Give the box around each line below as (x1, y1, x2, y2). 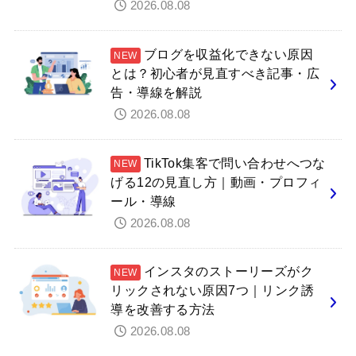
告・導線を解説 (110, 84, 203, 99)
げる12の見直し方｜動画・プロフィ (110, 174, 322, 189)
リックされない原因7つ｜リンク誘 (110, 283, 315, 298)
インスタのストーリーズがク (143, 264, 314, 279)
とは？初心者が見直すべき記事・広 (110, 65, 320, 80)
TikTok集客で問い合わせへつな (143, 155, 326, 170)
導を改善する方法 (110, 302, 215, 317)
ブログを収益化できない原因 (143, 46, 314, 61)
